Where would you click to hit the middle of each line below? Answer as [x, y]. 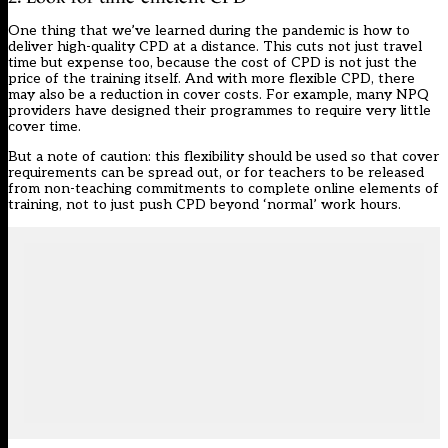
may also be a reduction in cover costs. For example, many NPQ [218, 94]
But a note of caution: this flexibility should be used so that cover [223, 156]
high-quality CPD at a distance [156, 46]
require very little [373, 110]
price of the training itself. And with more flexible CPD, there [211, 78]
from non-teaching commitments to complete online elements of [223, 188]
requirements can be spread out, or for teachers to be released [216, 172]
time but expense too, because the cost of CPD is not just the [212, 62]
